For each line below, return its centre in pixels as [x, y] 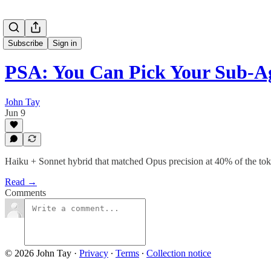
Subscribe [25, 43]
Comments [25, 193]
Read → [21, 182]
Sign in [65, 43]
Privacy [94, 253]
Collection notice [179, 253]
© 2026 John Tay [38, 253]
